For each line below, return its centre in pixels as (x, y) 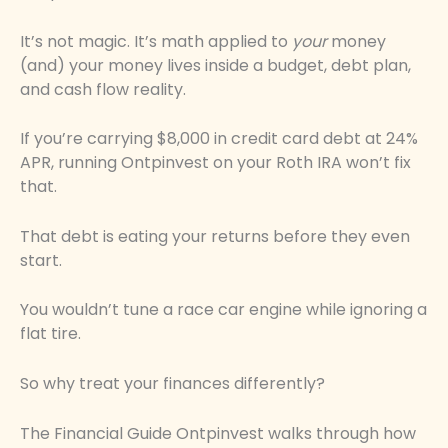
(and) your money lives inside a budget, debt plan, (215, 65)
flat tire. (50, 334)
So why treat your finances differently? (172, 384)
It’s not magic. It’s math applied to (156, 41)
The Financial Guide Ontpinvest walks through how (218, 433)
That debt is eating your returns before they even (215, 236)
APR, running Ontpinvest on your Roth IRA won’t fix (215, 163)
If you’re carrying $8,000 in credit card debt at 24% (219, 139)
